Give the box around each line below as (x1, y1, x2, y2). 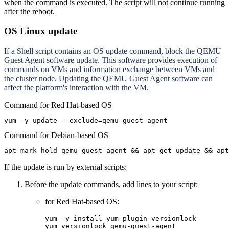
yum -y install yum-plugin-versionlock (45, 215, 196, 223)
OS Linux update (4, 26, 77, 37)
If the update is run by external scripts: (4, 163, 127, 172)
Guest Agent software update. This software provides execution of (4, 56, 217, 65)
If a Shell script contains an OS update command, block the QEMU (4, 47, 221, 56)
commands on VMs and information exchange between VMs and (4, 65, 215, 74)
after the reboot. (4, 7, 55, 16)
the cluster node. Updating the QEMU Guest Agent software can (4, 74, 213, 83)
